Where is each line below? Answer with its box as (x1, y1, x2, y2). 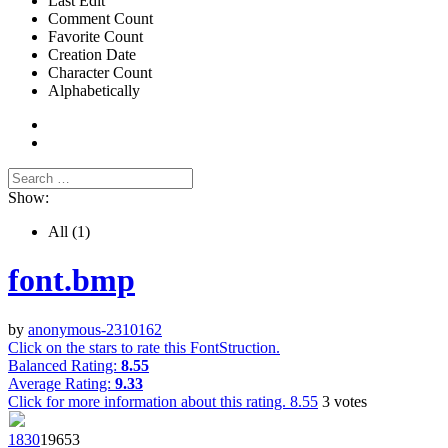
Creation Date (48, 45, 136, 63)
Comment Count (48, 9, 153, 27)
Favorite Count (48, 27, 143, 45)
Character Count (48, 63, 152, 81)
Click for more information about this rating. (8, 392, 290, 410)
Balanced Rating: (8, 356, 121, 374)
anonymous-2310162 (28, 320, 162, 338)
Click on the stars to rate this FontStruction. (8, 338, 280, 356)
